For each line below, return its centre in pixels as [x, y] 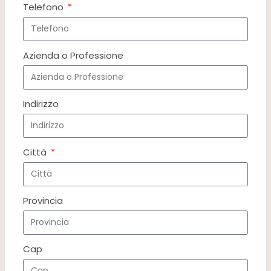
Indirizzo [41, 103]
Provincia [43, 200]
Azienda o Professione [73, 55]
